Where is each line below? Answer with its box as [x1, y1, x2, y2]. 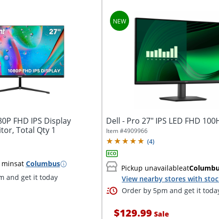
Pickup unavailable [121, 163, 183, 173]
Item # [106, 127, 124, 135]
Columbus [25, 159, 60, 169]
